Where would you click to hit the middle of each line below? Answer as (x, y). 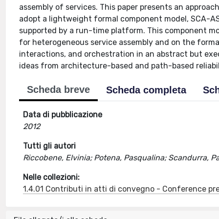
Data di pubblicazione (63, 115)
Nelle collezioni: (52, 177)
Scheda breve (59, 89)
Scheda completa (146, 90)
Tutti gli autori (50, 146)
